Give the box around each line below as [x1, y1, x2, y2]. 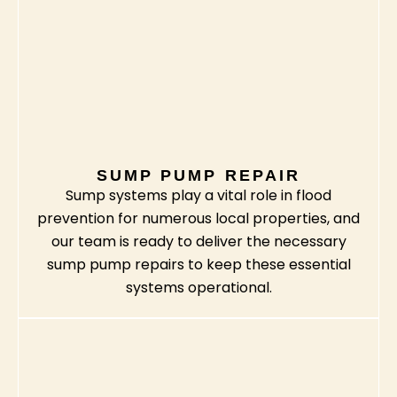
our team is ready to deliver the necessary [51, 231, 346, 253]
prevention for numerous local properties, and [37, 208, 360, 230]
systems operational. [125, 277, 272, 299]
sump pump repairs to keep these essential [46, 254, 351, 276]
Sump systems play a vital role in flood [66, 185, 331, 206]
